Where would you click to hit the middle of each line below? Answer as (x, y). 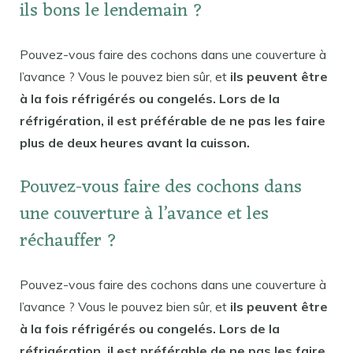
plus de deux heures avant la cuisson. (135, 142)
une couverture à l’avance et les (144, 215)
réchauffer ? (69, 242)
